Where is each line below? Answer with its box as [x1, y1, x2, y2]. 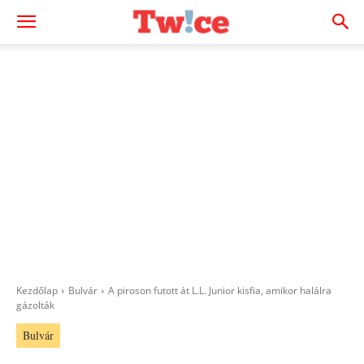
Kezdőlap [16, 284, 58, 297]
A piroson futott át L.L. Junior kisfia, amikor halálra [108, 284, 331, 297]
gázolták [16, 298, 54, 312]
